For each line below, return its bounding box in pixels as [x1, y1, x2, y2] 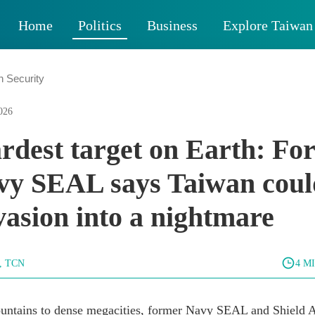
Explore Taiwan [223, 17, 313, 33]
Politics [78, 17, 122, 33]
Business [147, 17, 198, 33]
